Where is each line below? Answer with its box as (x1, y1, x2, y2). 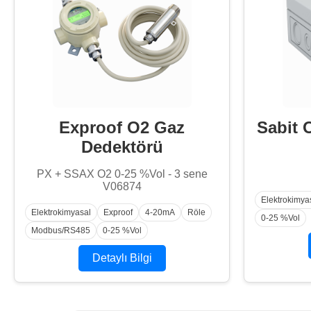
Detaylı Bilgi (92, 252, 152, 264)
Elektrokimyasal (31, 208, 91, 218)
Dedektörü (81, 137, 163, 157)
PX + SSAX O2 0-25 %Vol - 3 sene (36, 168, 208, 180)
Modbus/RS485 (31, 226, 90, 236)
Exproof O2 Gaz (59, 118, 185, 137)
